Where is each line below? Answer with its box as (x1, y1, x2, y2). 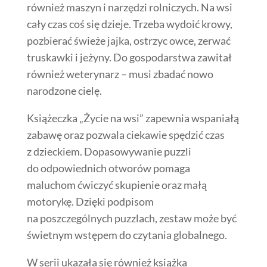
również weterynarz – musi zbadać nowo (26, 67, 213, 80)
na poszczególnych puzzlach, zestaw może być (26, 211, 237, 225)
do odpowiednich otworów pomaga (26, 161, 190, 175)
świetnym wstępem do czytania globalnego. (26, 228, 227, 241)
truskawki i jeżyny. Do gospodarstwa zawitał (26, 50, 232, 64)
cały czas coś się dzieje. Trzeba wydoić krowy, (26, 17, 232, 30)
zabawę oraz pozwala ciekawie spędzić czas (26, 128, 225, 141)
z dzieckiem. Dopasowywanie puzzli (26, 144, 191, 158)
